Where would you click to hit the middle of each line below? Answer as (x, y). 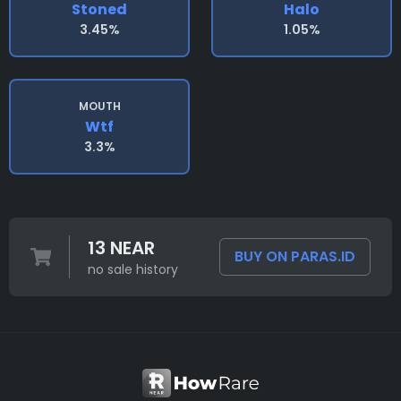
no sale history (132, 269)
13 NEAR (121, 248)
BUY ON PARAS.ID (295, 256)
